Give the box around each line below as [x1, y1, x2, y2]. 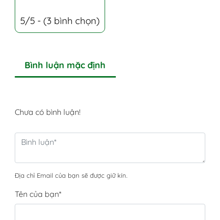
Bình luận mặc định [25, 59, 106, 70]
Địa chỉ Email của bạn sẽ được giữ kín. [15, 171, 127, 179]
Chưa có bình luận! [15, 107, 81, 117]
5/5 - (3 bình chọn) [20, 14, 100, 27]
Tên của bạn [15, 189, 59, 199]
